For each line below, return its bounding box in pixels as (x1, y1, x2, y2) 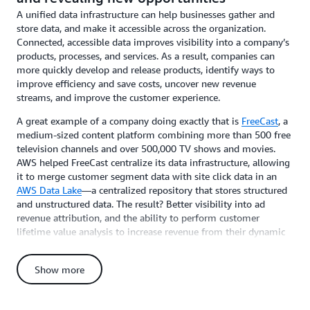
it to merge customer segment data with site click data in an (17, 170, 277, 182)
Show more (35, 263, 84, 275)
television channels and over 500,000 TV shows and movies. (17, 142, 275, 154)
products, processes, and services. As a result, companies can (17, 49, 275, 62)
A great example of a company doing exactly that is (17, 114, 241, 127)
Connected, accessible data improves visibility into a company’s (17, 35, 289, 48)
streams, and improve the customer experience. (17, 91, 220, 103)
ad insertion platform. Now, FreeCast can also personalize (17, 239, 264, 251)
